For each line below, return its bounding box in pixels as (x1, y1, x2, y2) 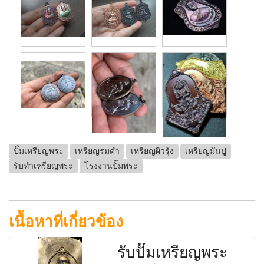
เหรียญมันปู (185, 146, 226, 156)
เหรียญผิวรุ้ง (131, 146, 174, 156)
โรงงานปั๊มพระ (84, 161, 138, 171)
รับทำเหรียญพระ (14, 161, 73, 171)
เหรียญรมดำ (75, 146, 120, 156)
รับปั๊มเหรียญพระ (117, 243, 228, 261)
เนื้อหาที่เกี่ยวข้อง (9, 212, 123, 230)
